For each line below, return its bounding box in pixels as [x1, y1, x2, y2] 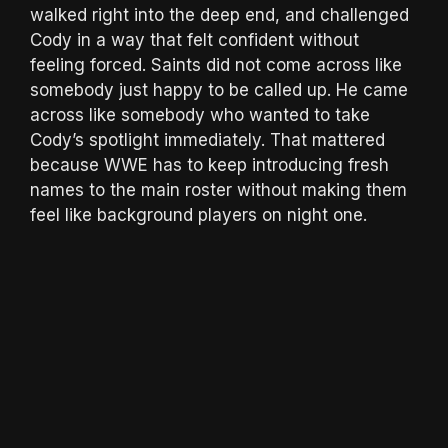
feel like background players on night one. [30, 204, 367, 225]
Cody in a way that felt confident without [30, 29, 359, 50]
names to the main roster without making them [30, 179, 407, 200]
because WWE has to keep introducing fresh [30, 154, 389, 175]
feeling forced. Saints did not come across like [30, 54, 402, 75]
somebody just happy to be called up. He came [30, 79, 408, 100]
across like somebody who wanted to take [30, 104, 370, 125]
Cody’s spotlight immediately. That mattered [30, 129, 385, 150]
